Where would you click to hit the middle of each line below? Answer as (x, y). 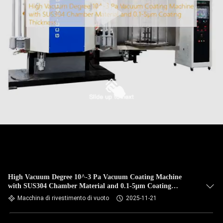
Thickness (23, 195)
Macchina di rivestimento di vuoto (63, 198)
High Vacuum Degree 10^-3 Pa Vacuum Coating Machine (95, 177)
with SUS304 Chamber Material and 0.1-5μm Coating (90, 186)
